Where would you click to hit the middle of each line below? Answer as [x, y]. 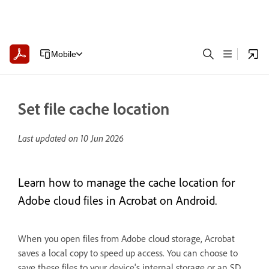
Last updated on [49, 138]
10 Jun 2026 [102, 138]
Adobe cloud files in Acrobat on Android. [117, 200]
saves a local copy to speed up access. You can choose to [128, 253]
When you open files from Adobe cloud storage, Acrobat [126, 238]
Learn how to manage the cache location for [126, 182]
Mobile [63, 54]
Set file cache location [94, 108]
